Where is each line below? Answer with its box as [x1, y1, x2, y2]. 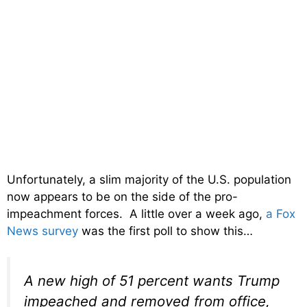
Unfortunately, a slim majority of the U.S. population [7, 172, 291, 186]
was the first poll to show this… [78, 223, 253, 238]
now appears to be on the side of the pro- [7, 189, 238, 204]
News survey [7, 223, 78, 238]
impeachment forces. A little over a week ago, [7, 206, 266, 221]
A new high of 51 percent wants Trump [24, 272, 280, 290]
